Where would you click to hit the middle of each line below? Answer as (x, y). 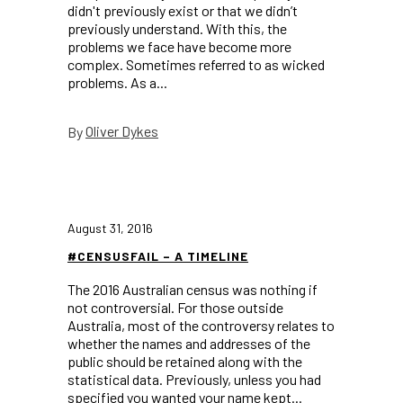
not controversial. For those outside (175, 307)
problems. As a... (117, 82)
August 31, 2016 (110, 228)
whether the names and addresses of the (189, 343)
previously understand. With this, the (177, 28)
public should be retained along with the (185, 361)
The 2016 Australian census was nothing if (193, 289)
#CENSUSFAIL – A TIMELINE (158, 256)
